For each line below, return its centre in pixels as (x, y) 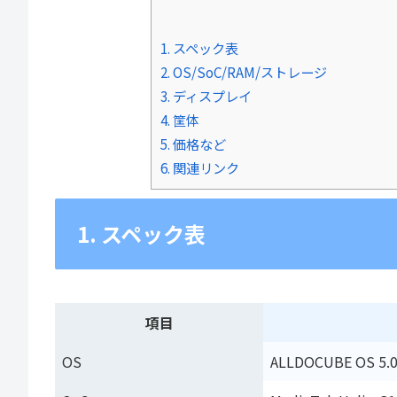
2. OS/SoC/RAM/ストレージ (243, 71)
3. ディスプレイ (206, 95)
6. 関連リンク (199, 167)
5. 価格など (193, 143)
